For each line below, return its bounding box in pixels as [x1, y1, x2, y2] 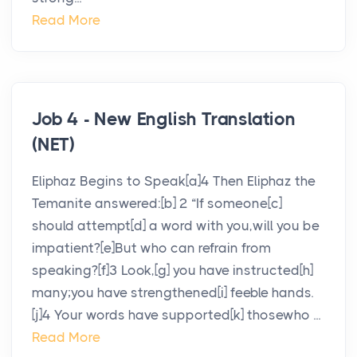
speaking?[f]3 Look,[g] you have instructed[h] [32, 262, 313, 279]
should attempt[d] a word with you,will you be [32, 218, 320, 234]
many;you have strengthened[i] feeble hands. [32, 284, 313, 301]
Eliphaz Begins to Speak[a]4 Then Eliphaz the [32, 173, 316, 190]
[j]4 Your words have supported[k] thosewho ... [32, 307, 320, 324]
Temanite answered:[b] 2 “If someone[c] [32, 195, 282, 212]
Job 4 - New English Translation [32, 108, 296, 131]
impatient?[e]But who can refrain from [32, 240, 271, 257]
